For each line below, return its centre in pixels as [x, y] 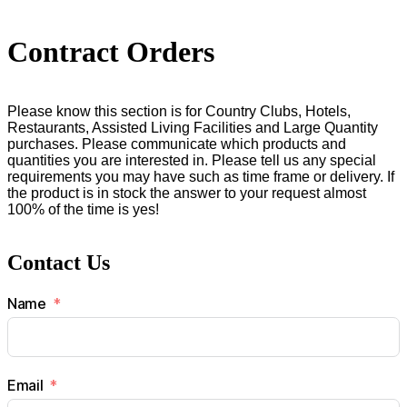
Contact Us [59, 262]
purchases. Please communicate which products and [177, 144]
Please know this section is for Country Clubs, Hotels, [179, 111]
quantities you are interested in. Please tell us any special [192, 160]
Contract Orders [111, 52]
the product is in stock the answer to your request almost [187, 193]
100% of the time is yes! [83, 209]
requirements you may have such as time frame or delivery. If [201, 176]
